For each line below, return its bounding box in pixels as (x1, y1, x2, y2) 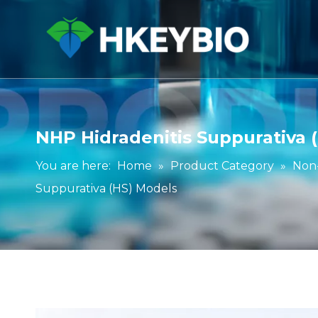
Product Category (170, 159, 274, 172)
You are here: (35, 159, 111, 172)
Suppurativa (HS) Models (35, 182, 177, 195)
